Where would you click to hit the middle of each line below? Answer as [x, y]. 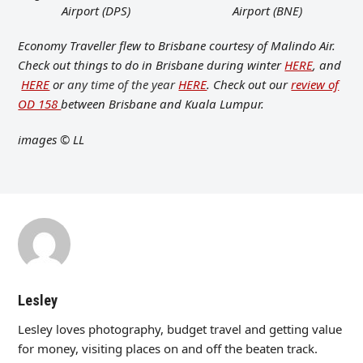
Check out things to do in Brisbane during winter [152, 65]
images [39, 140]
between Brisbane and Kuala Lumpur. [163, 104]
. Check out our [249, 85]
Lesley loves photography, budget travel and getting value [180, 329]
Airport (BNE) [267, 11]
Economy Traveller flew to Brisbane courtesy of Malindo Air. [177, 46]
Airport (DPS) [96, 11]
